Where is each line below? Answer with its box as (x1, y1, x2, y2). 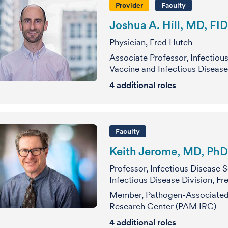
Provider (116, 1, 143, 9)
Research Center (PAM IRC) (109, 201, 216, 211)
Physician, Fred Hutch (109, 37, 192, 47)
